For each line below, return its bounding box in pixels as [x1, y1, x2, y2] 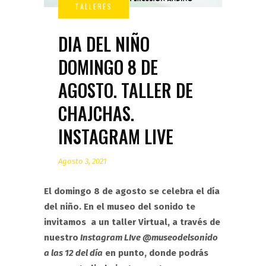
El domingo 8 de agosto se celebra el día [44, 186, 220, 197]
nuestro [44, 232, 78, 243]
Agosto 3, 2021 [58, 157, 107, 166]
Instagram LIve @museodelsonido [78, 232, 218, 243]
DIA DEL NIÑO [58, 30, 150, 57]
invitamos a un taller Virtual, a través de [44, 217, 220, 227]
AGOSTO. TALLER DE [58, 77, 193, 103]
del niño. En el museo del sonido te [44, 201, 195, 212]
